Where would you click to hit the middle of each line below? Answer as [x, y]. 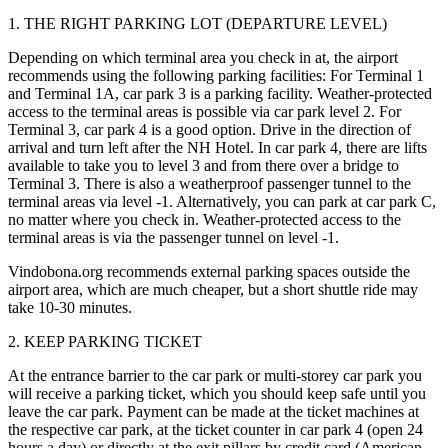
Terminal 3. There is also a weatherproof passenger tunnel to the [209, 184]
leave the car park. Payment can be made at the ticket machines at [213, 412]
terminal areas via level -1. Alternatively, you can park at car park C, [222, 202]
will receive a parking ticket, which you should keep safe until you [217, 394]
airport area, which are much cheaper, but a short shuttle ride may [213, 290]
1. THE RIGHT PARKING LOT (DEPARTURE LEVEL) [197, 24]
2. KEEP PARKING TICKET [105, 342]
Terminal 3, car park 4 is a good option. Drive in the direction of [209, 130]
